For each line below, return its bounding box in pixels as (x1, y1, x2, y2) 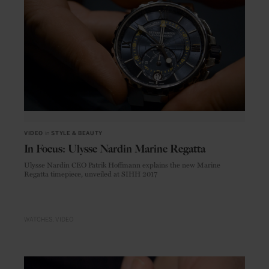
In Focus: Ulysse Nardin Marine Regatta (24, 142, 205, 156)
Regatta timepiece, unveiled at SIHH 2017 (24, 168, 157, 179)
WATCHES (24, 216, 52, 224)
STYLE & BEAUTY (51, 130, 103, 136)
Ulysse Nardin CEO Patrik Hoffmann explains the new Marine (24, 159, 220, 170)
